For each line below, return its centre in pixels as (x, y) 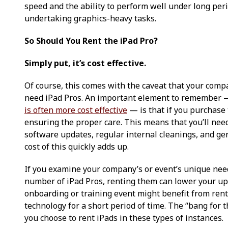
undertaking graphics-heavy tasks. (90, 18)
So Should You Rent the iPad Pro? (91, 40)
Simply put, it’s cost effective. (85, 63)
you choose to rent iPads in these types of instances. (124, 218)
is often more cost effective (76, 110)
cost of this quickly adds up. (77, 146)
